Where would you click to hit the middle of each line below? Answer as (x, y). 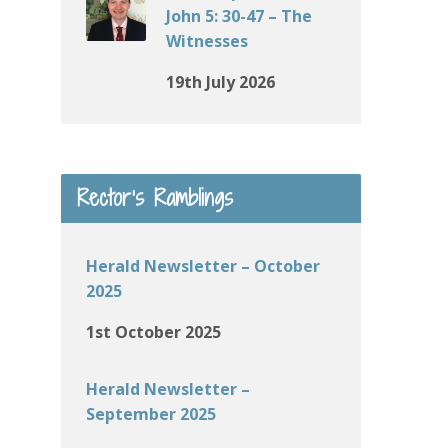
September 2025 (151, 414)
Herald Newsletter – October (203, 266)
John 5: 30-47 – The (239, 16)
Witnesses (207, 41)
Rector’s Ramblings (155, 198)
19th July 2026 (220, 82)
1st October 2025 (153, 332)
